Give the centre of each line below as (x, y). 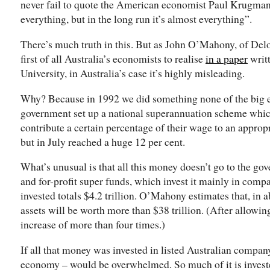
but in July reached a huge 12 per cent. (103, 141)
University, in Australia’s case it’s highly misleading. (133, 73)
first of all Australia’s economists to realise (113, 59)
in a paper (227, 59)
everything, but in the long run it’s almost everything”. (136, 19)
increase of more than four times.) (93, 224)
